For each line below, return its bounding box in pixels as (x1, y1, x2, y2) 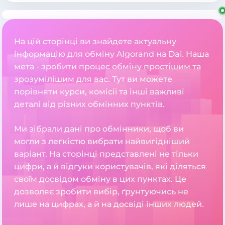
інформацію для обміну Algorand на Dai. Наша (14, 49, 209, 59)
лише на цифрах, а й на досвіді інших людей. (14, 199, 204, 209)
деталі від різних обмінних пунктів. (14, 99, 165, 109)
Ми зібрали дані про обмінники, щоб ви (14, 124, 184, 134)
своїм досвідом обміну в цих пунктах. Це (14, 174, 186, 184)
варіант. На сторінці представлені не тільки (14, 149, 198, 159)
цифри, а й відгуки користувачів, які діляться (14, 162, 206, 172)
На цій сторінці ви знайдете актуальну (14, 37, 176, 47)
